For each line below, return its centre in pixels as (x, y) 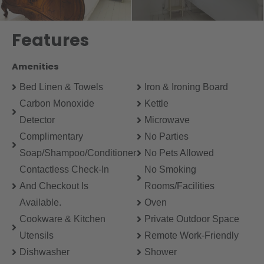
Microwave (167, 120)
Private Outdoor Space (192, 219)
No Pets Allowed (179, 153)
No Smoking (170, 169)
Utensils (37, 235)
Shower (160, 252)
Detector (37, 120)
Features (50, 40)
